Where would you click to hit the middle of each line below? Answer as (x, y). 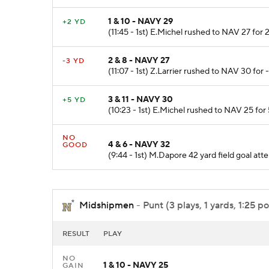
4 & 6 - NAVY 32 (139, 145)
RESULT (76, 234)
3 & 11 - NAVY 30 (141, 100)
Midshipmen (107, 205)
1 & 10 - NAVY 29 (141, 22)
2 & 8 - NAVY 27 (139, 61)
